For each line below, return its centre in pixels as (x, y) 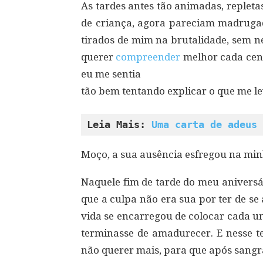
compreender (148, 57)
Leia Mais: (119, 124)
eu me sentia (111, 74)
